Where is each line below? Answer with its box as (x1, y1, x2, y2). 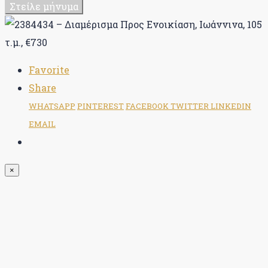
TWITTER (170, 100, 211, 111)
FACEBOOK (126, 100, 170, 111)
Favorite (29, 63, 69, 76)
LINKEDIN (211, 100, 251, 111)
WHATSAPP (29, 100, 75, 111)
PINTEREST (77, 100, 124, 111)
